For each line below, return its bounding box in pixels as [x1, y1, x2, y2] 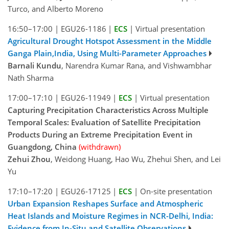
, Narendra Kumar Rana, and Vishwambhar [61, 60, 212, 71]
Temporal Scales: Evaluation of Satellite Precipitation [8, 117, 201, 128]
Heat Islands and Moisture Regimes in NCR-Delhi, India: [8, 211, 213, 221]
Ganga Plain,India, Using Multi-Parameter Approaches [8, 48, 207, 59]
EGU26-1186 [60, 24, 106, 34]
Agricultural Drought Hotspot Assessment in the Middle [8, 36, 212, 47]
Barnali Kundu [8, 60, 61, 71]
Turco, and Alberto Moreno [8, 4, 103, 14]
